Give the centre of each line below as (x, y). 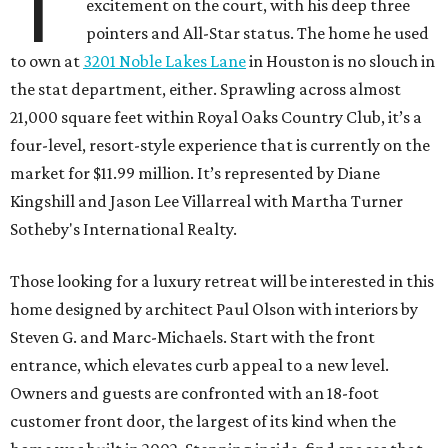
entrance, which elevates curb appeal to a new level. (199, 365)
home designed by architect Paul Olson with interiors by (214, 309)
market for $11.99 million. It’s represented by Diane (195, 173)
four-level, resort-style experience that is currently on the (220, 145)
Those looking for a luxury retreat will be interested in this (222, 281)
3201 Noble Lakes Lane (164, 61)
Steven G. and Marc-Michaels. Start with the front (192, 337)
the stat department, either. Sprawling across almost (205, 89)
